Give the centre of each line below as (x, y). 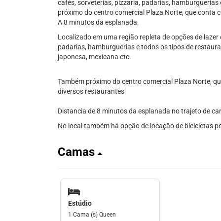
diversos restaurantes (91, 91)
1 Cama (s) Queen (92, 214)
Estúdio (80, 203)
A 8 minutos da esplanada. (98, 22)
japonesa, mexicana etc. (94, 57)
